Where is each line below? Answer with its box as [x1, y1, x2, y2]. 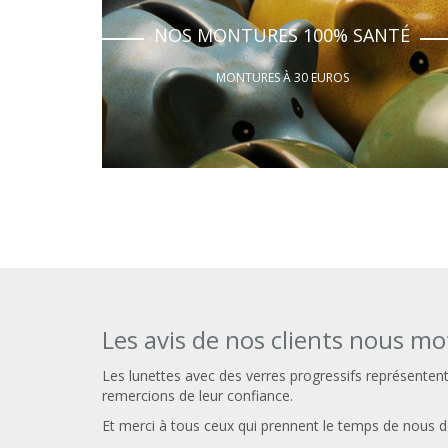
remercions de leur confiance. [102, 386, 293, 405]
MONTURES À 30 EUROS [215, 69, 349, 86]
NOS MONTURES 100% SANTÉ [154, 23, 410, 47]
